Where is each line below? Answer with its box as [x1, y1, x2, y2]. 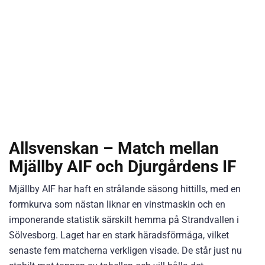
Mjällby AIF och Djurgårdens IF [9, 157, 236, 176]
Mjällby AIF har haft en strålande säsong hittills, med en [9, 183, 241, 195]
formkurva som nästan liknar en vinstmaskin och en [9, 199, 225, 210]
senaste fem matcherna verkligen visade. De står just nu [9, 245, 242, 256]
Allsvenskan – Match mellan [9, 138, 219, 158]
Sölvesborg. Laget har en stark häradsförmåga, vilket [9, 230, 229, 241]
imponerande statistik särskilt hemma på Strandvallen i [9, 214, 239, 225]
